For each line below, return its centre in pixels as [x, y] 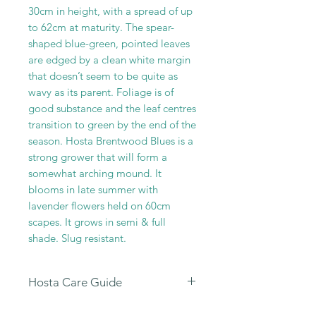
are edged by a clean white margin [109, 60]
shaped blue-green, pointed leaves [109, 44]
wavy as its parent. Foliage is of [101, 92]
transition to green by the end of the [112, 125]
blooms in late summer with [93, 190]
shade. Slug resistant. [77, 238]
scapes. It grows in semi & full [97, 222]
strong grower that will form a [98, 157]
